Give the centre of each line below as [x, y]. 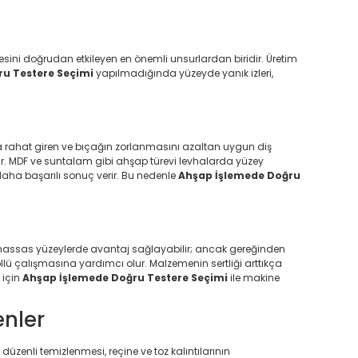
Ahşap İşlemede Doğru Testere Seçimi [125, 277]
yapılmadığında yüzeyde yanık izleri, [183, 73]
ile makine [254, 277]
